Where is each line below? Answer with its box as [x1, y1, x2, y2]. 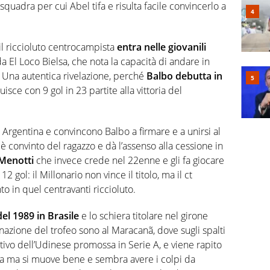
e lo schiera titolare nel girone [79, 209, 208, 223]
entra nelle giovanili [117, 40, 206, 54]
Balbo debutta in [146, 69, 222, 83]
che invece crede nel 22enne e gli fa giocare [34, 154, 224, 168]
